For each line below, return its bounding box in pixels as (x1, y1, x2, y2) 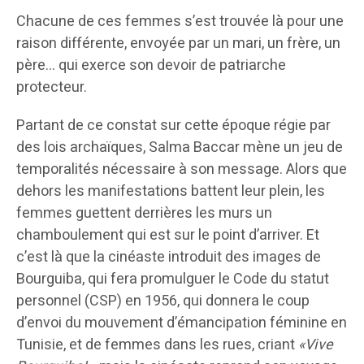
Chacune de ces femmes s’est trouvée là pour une (16, 11, 344, 32)
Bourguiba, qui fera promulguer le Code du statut (16, 268, 329, 290)
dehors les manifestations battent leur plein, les (16, 180, 325, 202)
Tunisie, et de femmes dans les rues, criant (16, 334, 298, 356)
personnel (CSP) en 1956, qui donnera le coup (16, 290, 310, 312)
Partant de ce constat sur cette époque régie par (16, 115, 331, 136)
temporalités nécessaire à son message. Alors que (16, 158, 347, 180)
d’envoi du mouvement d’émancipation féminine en (16, 312, 347, 334)
